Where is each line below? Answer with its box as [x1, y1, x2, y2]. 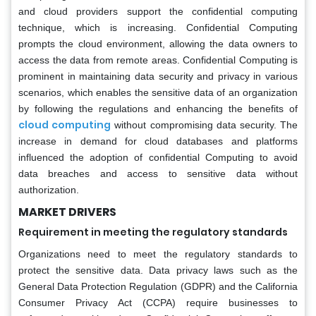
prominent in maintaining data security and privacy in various [18, 70, 298, 82]
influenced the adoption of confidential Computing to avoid [18, 151, 298, 163]
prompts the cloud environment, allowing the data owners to [18, 37, 298, 49]
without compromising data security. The [111, 119, 298, 130]
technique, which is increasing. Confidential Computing [18, 21, 298, 33]
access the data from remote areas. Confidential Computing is [18, 54, 298, 66]
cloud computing [18, 117, 111, 132]
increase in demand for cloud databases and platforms [18, 135, 298, 147]
